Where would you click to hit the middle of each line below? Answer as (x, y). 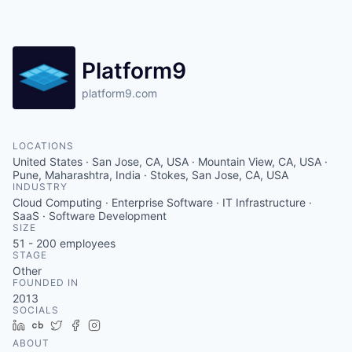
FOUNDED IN (46, 282)
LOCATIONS (43, 146)
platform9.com (119, 93)
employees (86, 243)
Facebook (113, 325)
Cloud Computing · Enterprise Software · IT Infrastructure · (162, 202)
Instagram (132, 325)
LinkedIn (53, 325)
